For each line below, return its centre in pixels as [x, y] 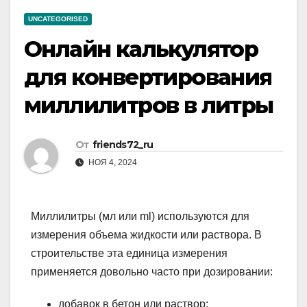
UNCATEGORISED [58, 19]
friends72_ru [123, 145]
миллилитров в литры [149, 106]
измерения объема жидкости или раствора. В [146, 235]
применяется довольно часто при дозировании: [152, 272]
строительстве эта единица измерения [129, 254]
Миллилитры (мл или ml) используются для [140, 217]
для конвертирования [148, 77]
